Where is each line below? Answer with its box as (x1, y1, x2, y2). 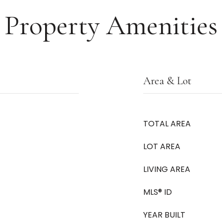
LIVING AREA (143, 164, 190, 175)
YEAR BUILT (143, 209, 185, 221)
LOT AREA (143, 141, 180, 152)
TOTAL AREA (143, 118, 191, 129)
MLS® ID (143, 186, 172, 198)
